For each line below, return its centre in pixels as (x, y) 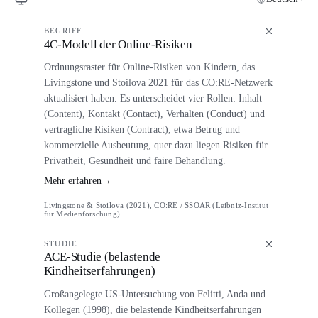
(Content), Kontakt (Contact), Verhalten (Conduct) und (154, 113)
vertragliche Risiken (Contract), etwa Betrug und (142, 129)
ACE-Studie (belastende (102, 257)
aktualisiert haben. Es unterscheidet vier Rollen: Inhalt (153, 98)
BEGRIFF (63, 31)
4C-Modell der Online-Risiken (118, 44)
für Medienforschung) (82, 214)
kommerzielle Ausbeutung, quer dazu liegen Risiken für (155, 144)
